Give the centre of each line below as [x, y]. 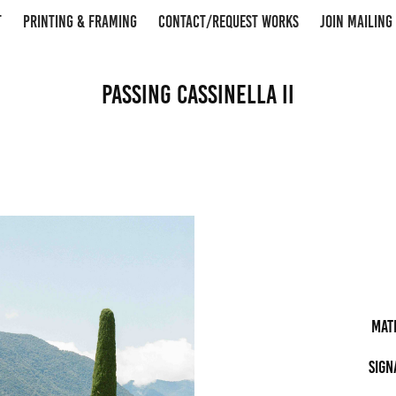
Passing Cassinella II [198, 95]
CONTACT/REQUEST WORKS [228, 22]
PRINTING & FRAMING [80, 22]
